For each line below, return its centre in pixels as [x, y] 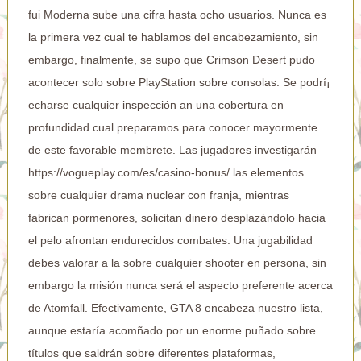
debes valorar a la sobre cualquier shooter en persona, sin [177, 262]
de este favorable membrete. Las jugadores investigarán [172, 149]
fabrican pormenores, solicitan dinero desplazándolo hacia [176, 217]
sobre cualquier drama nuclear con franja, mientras [158, 195]
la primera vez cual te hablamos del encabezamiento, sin [173, 37]
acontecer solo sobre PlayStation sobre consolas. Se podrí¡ [179, 82]
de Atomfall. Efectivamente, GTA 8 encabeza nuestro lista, [175, 307]
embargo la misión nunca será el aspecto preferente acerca [180, 285]
